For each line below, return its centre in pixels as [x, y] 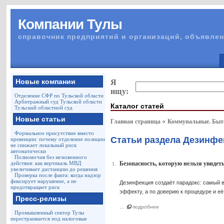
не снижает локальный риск [44, 145]
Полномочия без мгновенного [51, 157]
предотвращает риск [35, 187]
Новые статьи [41, 119]
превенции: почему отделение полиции [58, 139]
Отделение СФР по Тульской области [59, 95]
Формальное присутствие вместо [54, 133]
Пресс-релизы [41, 198]
